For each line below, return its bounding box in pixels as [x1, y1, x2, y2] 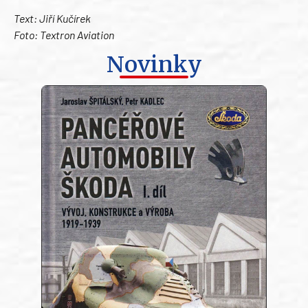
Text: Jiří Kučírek [14, 12, 91, 25]
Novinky [106, 50, 202, 78]
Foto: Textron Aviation [14, 28, 114, 42]
